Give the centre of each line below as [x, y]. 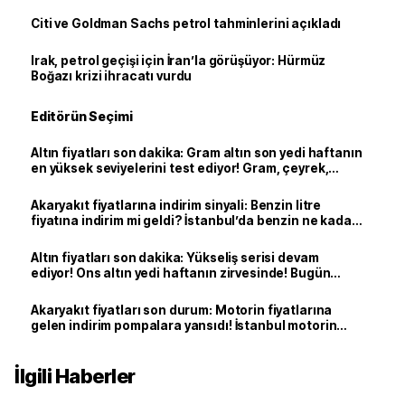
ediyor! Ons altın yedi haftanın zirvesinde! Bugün [181, 273]
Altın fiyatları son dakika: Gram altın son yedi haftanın [197, 153]
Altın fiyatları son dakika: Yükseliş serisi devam [175, 258]
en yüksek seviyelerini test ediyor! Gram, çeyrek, [180, 168]
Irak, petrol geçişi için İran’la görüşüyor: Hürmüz [179, 61]
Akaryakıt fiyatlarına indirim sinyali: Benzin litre [176, 205]
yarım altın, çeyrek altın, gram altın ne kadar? [170, 288]
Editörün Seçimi [82, 116]
